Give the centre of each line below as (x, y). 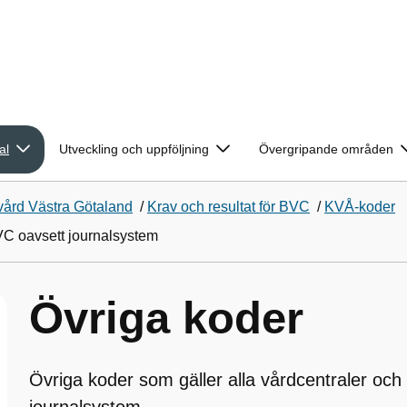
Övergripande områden (326, 149)
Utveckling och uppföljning (134, 149)
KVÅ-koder (360, 207)
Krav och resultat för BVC (228, 207)
